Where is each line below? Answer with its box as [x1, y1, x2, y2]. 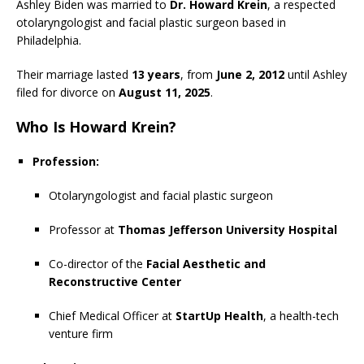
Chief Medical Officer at [49, 307, 175, 323]
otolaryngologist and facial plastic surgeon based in [16, 14, 286, 30]
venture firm [49, 325, 113, 341]
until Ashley [284, 66, 347, 82]
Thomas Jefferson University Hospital [118, 221, 337, 237]
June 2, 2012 [216, 66, 284, 82]
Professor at [49, 221, 118, 237]
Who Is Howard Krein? [16, 116, 176, 136]
